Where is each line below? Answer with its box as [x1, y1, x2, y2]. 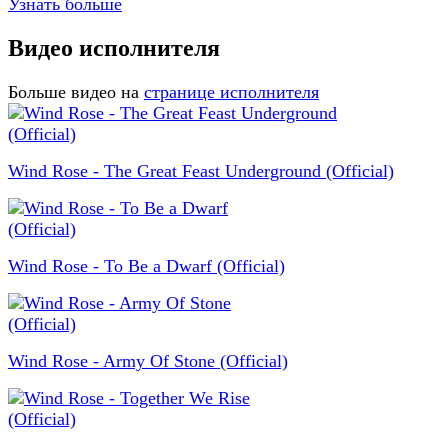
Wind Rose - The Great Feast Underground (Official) [8, 161, 394, 182]
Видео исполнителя [8, 35, 220, 62]
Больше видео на [8, 82, 139, 103]
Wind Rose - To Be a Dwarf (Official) [8, 256, 285, 277]
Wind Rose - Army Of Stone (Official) [8, 351, 288, 372]
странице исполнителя [144, 82, 319, 103]
